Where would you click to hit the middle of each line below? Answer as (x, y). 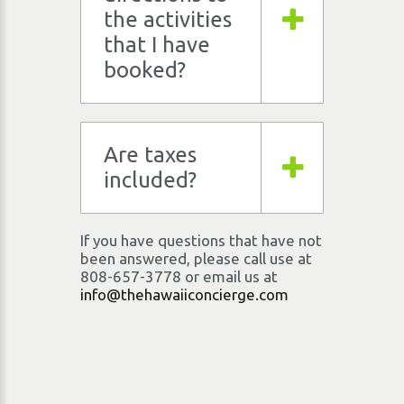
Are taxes (150, 155)
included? (150, 180)
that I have (157, 45)
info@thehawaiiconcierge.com (184, 294)
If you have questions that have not (201, 240)
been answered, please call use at (196, 258)
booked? (145, 70)
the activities (168, 19)
